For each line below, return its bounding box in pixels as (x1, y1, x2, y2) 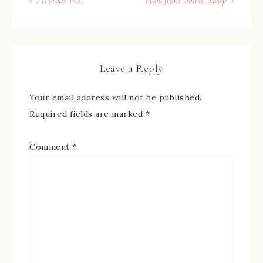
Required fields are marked (29, 109, 146, 120)
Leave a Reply (100, 62, 163, 75)
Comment (29, 141, 72, 153)
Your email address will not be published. (29, 92, 202, 103)
